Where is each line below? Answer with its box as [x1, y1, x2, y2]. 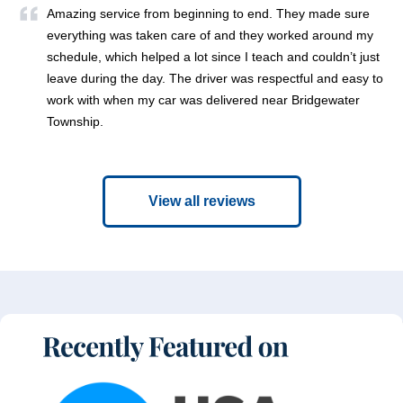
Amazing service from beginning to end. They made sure [47, 5, 370, 21]
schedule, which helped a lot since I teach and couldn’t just [47, 49, 380, 64]
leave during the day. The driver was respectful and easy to [47, 70, 383, 85]
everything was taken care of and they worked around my [47, 27, 373, 42]
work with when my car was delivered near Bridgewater [47, 92, 360, 107]
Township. [47, 113, 107, 129]
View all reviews [148, 193, 255, 209]
